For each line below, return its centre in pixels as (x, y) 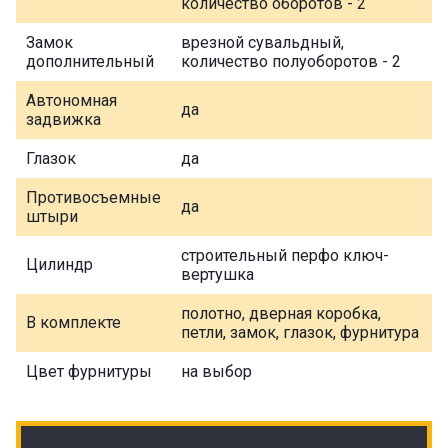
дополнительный (90, 62)
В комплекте (73, 323)
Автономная (71, 101)
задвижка (63, 120)
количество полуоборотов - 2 (291, 62)
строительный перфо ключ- (285, 256)
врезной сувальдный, (262, 43)
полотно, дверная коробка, (281, 314)
